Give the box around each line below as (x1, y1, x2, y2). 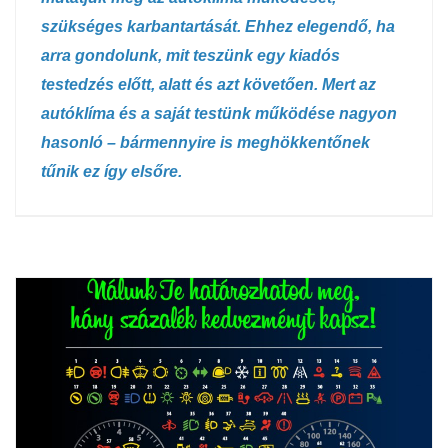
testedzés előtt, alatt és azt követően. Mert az (41, 76, 376, 94)
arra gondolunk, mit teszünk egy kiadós (41, 47, 340, 65)
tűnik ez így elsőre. (41, 163, 182, 181)
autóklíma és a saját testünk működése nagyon (41, 105, 397, 123)
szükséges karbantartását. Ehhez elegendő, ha (41, 18, 395, 36)
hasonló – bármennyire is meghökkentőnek (41, 134, 370, 152)
